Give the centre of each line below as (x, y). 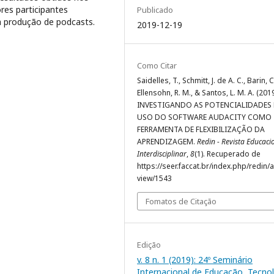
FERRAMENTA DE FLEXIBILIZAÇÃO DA (201, 130)
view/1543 (154, 179)
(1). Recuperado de (228, 154)
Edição (149, 245)
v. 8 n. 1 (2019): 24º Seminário (195, 260)
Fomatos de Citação (181, 202)
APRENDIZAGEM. (167, 142)
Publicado (155, 10)
